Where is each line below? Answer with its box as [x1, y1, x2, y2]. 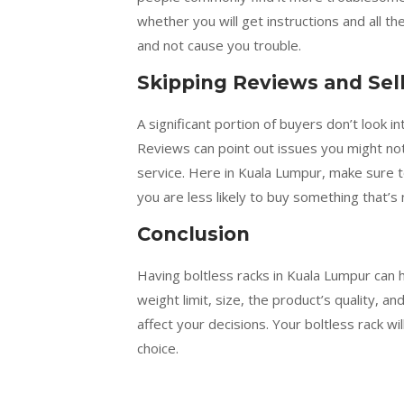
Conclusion [137, 223, 250, 246]
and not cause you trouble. [137, 36, 301, 55]
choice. [137, 339, 179, 358]
